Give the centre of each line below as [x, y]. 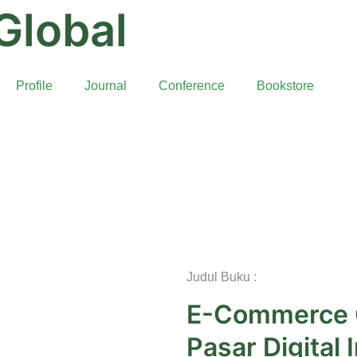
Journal [105, 86]
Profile [34, 86]
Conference [191, 86]
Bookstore [285, 86]
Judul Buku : [222, 277]
